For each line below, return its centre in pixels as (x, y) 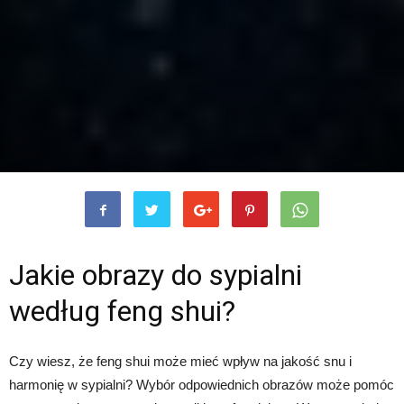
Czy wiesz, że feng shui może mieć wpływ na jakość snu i (180, 361)
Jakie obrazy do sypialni (156, 275)
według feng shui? (122, 311)
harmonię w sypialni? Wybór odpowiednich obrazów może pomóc (202, 385)
